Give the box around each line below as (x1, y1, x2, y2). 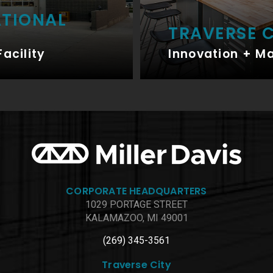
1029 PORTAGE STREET (85, 199, 188, 211)
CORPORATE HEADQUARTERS (66, 184, 207, 199)
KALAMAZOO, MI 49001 (85, 212, 188, 224)
